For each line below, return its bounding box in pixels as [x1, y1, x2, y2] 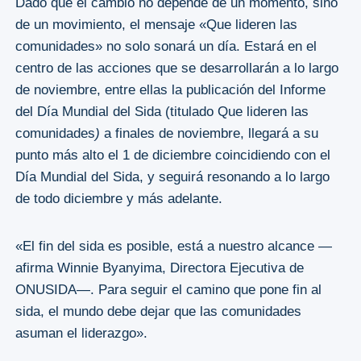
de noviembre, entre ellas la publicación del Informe [15, 82, 326, 98]
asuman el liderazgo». [15, 326, 147, 341]
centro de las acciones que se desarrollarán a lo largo [15, 60, 338, 76]
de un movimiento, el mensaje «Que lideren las [15, 17, 297, 32]
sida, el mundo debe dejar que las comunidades [15, 304, 301, 319]
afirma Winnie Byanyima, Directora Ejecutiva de [15, 260, 304, 276]
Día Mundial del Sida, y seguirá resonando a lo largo [15, 169, 330, 185]
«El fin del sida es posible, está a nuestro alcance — [15, 239, 332, 254]
